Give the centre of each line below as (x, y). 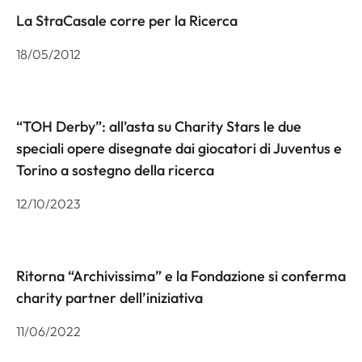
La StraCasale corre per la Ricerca (127, 20)
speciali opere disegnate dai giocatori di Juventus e (179, 148)
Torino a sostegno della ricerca (115, 170)
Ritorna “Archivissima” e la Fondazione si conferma (181, 276)
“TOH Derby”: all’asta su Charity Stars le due (159, 126)
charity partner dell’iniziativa (109, 297)
